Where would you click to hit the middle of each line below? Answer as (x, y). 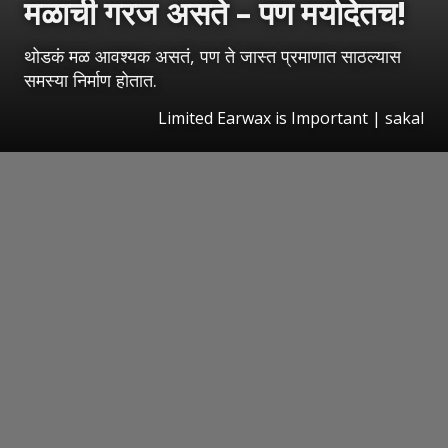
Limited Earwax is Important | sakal (291, 118)
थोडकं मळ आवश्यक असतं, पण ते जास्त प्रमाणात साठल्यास (212, 56)
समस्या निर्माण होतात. (90, 80)
